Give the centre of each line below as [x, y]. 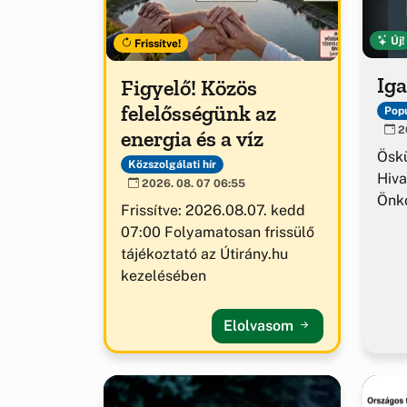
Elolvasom [260, 326]
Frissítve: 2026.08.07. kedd [213, 211]
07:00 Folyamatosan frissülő [218, 233]
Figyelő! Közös [189, 87]
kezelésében [164, 276]
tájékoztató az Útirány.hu [204, 254]
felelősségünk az [199, 113]
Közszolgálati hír [172, 164]
